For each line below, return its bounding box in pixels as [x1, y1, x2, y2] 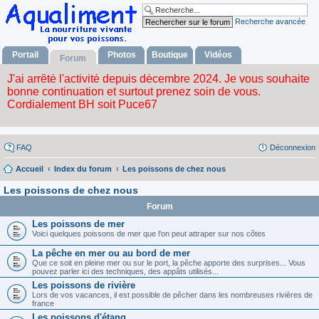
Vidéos [204, 50, 232, 60]
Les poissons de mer [32, 218, 125, 229]
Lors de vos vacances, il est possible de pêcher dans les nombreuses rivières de [32, 290, 313, 299]
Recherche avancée [235, 16, 305, 26]
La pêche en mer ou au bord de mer [32, 247, 190, 258]
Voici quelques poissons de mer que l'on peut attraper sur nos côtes [32, 229, 266, 238]
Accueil [16, 164, 43, 173]
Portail [12, 50, 38, 60]
